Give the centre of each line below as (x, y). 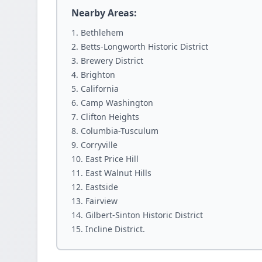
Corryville (99, 145)
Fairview (101, 201)
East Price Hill (112, 159)
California (100, 89)
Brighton (98, 75)
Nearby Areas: (104, 13)
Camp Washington (117, 103)
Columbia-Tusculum (120, 131)
